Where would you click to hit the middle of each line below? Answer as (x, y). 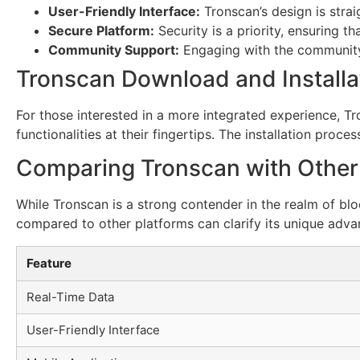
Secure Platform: (101, 30)
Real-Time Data (70, 297)
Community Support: (114, 49)
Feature (49, 264)
